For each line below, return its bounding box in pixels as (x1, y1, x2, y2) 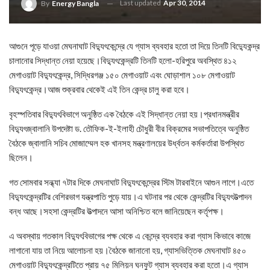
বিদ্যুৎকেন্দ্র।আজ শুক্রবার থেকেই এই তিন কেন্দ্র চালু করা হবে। (9, 84, 190, 95)
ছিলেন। (9, 152, 33, 163)
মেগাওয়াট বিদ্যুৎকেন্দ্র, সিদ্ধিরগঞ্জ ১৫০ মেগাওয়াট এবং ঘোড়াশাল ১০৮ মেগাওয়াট (9, 69, 235, 80)
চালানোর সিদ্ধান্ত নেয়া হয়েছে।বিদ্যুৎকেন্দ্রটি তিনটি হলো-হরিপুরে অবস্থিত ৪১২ (9, 55, 236, 66)
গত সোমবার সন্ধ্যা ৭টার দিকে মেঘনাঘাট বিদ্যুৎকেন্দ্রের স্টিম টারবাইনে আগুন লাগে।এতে (9, 177, 254, 187)
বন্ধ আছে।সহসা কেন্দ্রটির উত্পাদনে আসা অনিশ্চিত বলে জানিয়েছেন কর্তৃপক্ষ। (9, 206, 224, 216)
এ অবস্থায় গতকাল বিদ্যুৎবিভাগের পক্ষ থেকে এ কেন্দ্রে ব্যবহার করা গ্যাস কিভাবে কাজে (9, 230, 251, 241)
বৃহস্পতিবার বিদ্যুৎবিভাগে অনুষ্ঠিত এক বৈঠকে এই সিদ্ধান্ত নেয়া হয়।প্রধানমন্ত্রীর (9, 108, 239, 119)
